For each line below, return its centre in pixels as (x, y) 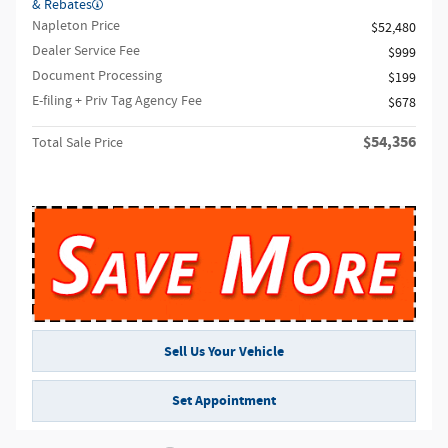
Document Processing (97, 76)
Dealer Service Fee (86, 51)
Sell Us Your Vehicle (224, 351)
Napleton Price (76, 26)
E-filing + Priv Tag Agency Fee (117, 101)
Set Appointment (224, 400)
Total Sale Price (77, 143)
